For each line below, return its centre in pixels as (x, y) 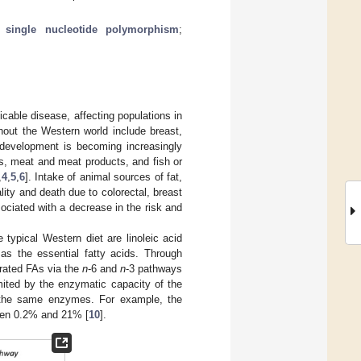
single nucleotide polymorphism (92, 29)
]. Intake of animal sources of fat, (104, 176)
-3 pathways (154, 268)
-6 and (104, 268)
